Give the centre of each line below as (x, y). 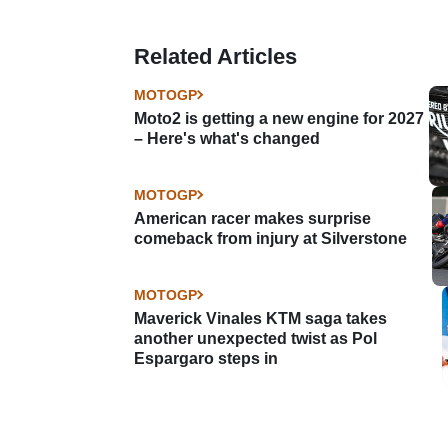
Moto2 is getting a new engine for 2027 (279, 118)
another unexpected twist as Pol (255, 338)
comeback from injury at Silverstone (270, 238)
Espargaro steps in (206, 358)
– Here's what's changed (227, 138)
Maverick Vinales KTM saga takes (260, 318)
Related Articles (215, 56)
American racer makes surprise (252, 218)
